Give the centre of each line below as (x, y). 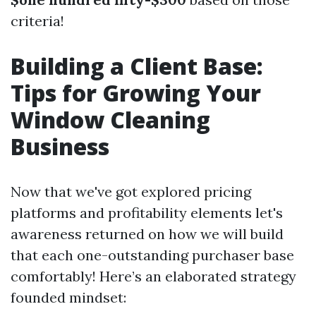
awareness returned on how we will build (147, 234)
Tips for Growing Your (136, 93)
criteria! (37, 21)
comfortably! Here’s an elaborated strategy (153, 276)
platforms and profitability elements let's (147, 213)
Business (60, 146)
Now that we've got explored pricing (131, 192)
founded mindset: (68, 297)
